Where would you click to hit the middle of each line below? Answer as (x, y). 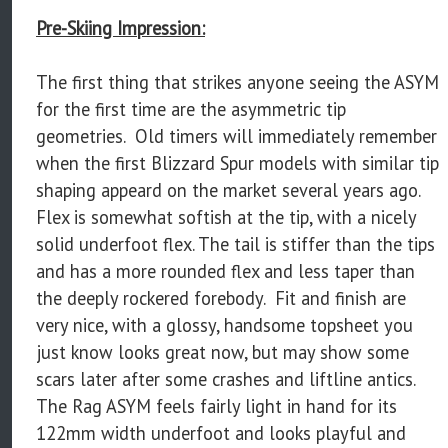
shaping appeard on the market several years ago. (230, 189)
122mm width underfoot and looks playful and (221, 432)
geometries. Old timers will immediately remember (236, 135)
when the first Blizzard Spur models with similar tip (237, 162)
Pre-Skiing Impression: (120, 27)
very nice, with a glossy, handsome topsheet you (224, 324)
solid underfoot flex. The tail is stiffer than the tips (235, 243)
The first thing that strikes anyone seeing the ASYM (237, 81)
